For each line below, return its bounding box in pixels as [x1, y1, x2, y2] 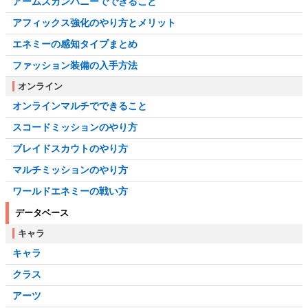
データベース [15, 208, 69, 219]
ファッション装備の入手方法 [12, 60, 137, 71]
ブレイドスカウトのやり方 [12, 143, 128, 155]
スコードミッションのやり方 [12, 122, 137, 133]
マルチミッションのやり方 [12, 164, 128, 176]
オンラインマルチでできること [12, 100, 147, 112]
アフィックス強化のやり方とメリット [12, 17, 176, 29]
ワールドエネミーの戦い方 [12, 186, 128, 197]
